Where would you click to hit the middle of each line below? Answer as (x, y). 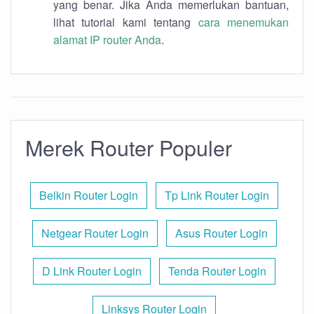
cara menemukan (244, 22)
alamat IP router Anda (107, 40)
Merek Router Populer (129, 147)
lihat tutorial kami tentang (126, 22)
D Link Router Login (92, 271)
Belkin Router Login (89, 195)
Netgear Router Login (95, 233)
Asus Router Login (221, 233)
